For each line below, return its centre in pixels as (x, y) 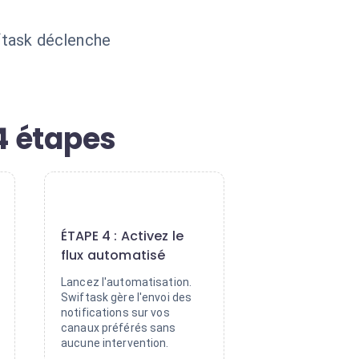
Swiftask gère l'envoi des (127, 297)
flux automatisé (113, 255)
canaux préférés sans (119, 328)
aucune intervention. (115, 343)
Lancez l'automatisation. (127, 282)
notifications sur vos (115, 313)
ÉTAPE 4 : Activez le (123, 236)
